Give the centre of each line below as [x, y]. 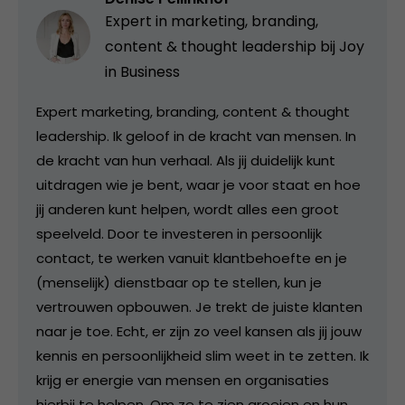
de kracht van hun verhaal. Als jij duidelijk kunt [186, 160]
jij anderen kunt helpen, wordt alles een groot [188, 209]
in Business [142, 71]
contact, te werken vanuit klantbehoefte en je [192, 258]
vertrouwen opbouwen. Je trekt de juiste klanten [199, 306]
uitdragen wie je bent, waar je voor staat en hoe [198, 184]
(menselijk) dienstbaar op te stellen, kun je [179, 282]
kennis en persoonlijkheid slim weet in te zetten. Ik [202, 355]
